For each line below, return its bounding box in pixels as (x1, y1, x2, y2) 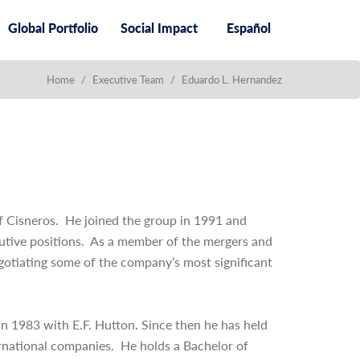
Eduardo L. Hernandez (182, 73, 282, 86)
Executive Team (92, 73, 164, 86)
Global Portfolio (8, 20, 98, 35)
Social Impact (121, 20, 198, 35)
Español (227, 20, 271, 35)
